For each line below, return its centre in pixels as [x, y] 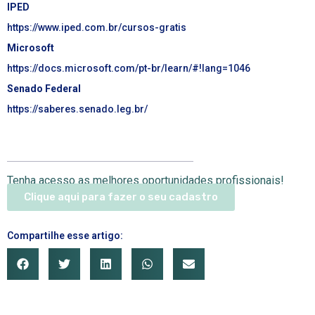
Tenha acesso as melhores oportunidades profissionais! [146, 181]
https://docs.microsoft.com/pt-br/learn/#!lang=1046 [129, 69]
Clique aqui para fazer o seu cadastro [121, 197]
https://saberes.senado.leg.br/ [77, 109]
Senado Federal [44, 89]
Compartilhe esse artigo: [65, 236]
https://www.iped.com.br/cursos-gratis [97, 28]
